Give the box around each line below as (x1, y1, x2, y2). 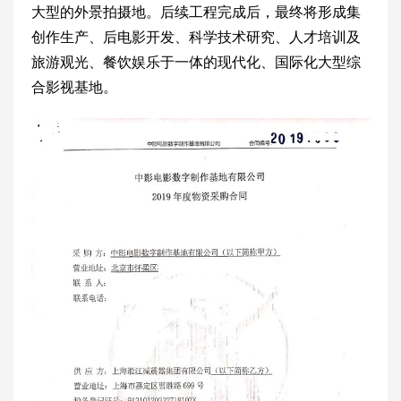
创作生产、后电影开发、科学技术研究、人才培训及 (31, 29, 361, 45)
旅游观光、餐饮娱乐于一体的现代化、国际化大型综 (31, 54, 361, 70)
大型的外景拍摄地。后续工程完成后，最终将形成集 (31, 4, 361, 20)
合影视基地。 (31, 79, 117, 95)
